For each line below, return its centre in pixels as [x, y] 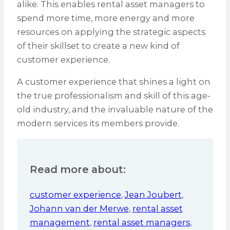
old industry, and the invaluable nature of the [115, 109]
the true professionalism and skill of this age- [113, 95]
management [60, 222]
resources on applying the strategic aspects [111, 32]
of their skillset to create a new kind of [98, 45]
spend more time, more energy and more [106, 18]
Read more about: [78, 169]
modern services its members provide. [100, 123]
